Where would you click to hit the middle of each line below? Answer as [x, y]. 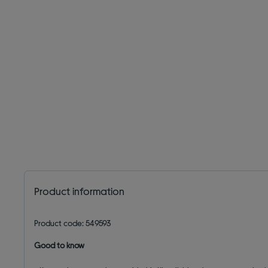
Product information [80, 191]
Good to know [60, 245]
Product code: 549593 [73, 223]
